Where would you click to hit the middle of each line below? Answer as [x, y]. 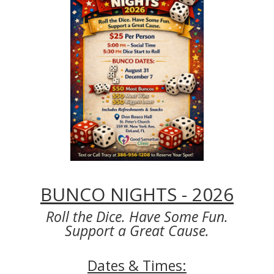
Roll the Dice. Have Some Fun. [137, 216]
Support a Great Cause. [137, 230]
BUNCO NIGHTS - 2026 [137, 194]
